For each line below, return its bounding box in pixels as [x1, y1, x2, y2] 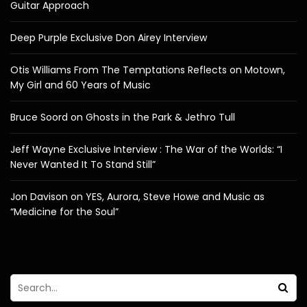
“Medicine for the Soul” [10, 204, 119, 219]
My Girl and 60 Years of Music [10, 77, 151, 92]
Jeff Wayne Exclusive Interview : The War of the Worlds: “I [10, 142, 282, 156]
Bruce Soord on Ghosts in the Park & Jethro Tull [10, 110, 235, 124]
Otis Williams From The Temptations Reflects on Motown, [10, 62, 285, 77]
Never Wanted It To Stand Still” [10, 157, 156, 171]
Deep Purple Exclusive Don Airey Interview [10, 30, 207, 45]
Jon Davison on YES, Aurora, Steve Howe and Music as [10, 189, 265, 204]
